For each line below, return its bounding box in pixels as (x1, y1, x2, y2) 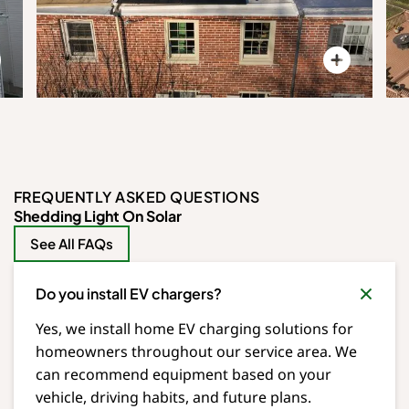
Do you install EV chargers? (36, 284, 222, 304)
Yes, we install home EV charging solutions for (36, 319, 353, 340)
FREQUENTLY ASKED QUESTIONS (14, 187, 260, 207)
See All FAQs (30, 235, 113, 253)
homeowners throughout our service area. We (36, 341, 357, 362)
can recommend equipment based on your (36, 364, 331, 385)
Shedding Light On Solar (14, 206, 182, 226)
